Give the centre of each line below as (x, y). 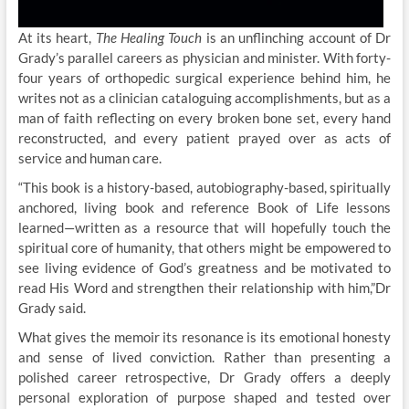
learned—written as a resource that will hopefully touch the (204, 227)
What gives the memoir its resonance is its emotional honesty (204, 337)
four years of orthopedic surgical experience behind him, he (204, 78)
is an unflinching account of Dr (297, 37)
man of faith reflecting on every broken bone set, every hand (204, 118)
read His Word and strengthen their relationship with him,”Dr (204, 288)
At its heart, (57, 37)
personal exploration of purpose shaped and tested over (204, 397)
